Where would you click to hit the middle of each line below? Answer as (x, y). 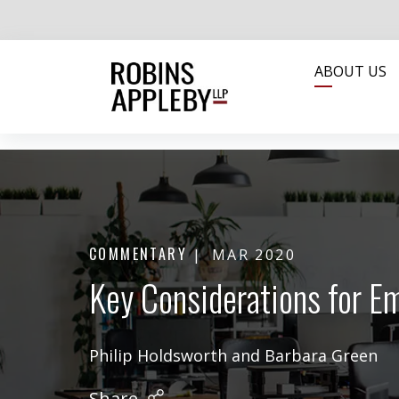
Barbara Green (321, 355)
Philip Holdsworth (158, 355)
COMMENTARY (138, 254)
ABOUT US (351, 72)
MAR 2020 (254, 255)
